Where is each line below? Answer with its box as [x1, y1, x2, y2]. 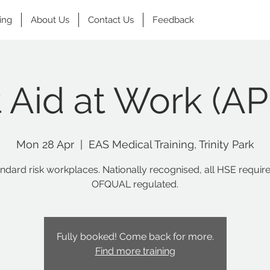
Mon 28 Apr [16, 138, 74, 151]
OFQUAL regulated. [92, 178, 178, 190]
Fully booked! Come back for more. [56, 231, 214, 242]
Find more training [95, 245, 175, 257]
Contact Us [88, 14, 134, 25]
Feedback [152, 14, 194, 25]
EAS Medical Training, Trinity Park [88, 138, 254, 151]
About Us [31, 14, 69, 25]
